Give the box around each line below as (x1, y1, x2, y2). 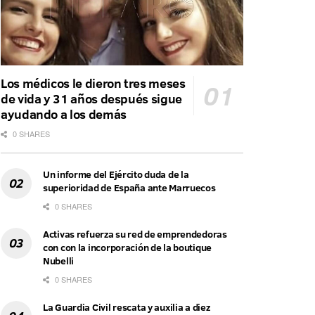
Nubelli (43, 254, 75, 269)
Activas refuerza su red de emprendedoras (43, 227, 227, 242)
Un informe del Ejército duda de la (43, 167, 189, 182)
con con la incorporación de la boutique (43, 240, 212, 255)
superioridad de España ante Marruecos (43, 181, 216, 195)
